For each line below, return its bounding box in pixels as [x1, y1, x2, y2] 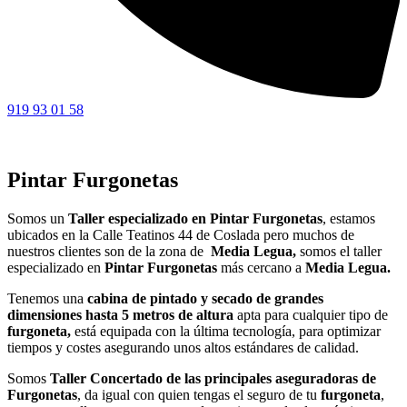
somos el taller [300, 243, 382, 260]
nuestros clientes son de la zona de [7, 243, 211, 260]
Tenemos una [7, 291, 87, 307]
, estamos [323, 211, 375, 227]
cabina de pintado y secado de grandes [87, 291, 323, 307]
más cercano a [221, 260, 305, 276]
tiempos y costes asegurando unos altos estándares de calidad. [7, 340, 359, 356]
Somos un [7, 211, 68, 227]
